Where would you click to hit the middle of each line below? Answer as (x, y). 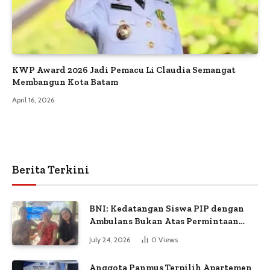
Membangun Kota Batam (65, 82)
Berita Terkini (51, 169)
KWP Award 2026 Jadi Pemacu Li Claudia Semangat (124, 70)
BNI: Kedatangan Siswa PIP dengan (167, 208)
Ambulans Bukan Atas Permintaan (164, 221)
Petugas (107, 234)
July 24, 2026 (110, 239)
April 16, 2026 (33, 99)
